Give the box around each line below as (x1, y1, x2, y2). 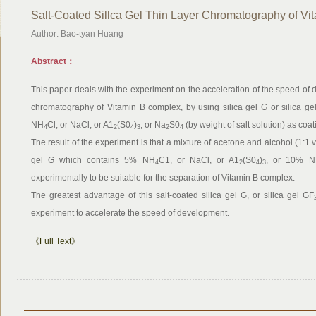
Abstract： (30, 56, 75, 66)
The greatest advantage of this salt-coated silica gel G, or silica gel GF (30, 190, 314, 200)
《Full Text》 (30, 236, 80, 246)
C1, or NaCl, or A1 (158, 155, 240, 165)
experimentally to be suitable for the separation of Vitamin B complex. (30, 173, 295, 183)
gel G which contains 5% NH (30, 155, 155, 165)
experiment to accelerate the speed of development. (30, 208, 229, 218)
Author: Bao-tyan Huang (30, 29, 123, 39)
